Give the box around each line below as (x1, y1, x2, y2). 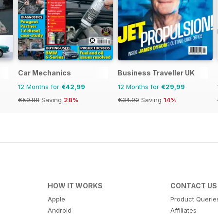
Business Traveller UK (118, 69, 195, 77)
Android (47, 206, 72, 215)
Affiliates (170, 206, 197, 215)
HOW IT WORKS (47, 182, 103, 190)
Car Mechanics (18, 69, 71, 77)
